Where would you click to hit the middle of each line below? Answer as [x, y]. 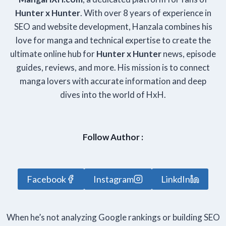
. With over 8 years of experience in [146, 13]
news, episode [189, 54]
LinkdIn [176, 179]
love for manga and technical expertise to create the [113, 40]
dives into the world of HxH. [113, 95]
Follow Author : [113, 137]
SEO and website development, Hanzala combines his [113, 27]
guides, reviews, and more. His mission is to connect [113, 68]
